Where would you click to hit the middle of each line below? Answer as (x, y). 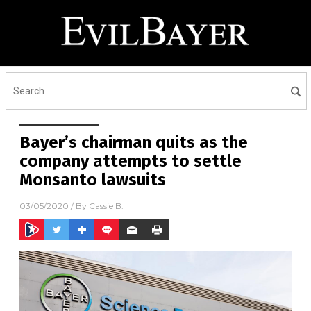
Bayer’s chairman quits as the (134, 142)
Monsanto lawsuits (93, 180)
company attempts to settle (131, 161)
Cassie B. (106, 206)
